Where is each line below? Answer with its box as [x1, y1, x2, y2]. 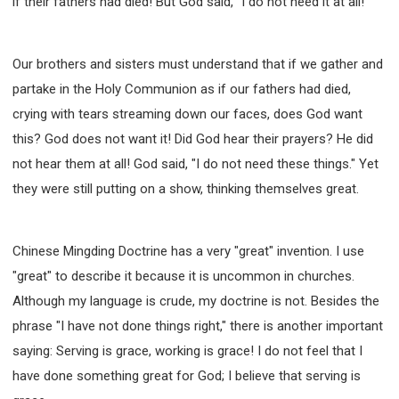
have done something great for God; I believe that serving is [12, 367, 361, 384]
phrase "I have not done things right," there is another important [12, 317, 383, 334]
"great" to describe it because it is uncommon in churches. [12, 267, 354, 284]
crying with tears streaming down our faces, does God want [12, 105, 362, 122]
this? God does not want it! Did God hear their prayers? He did [12, 130, 373, 147]
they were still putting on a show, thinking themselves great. [12, 180, 359, 197]
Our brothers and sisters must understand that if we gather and [12, 55, 383, 72]
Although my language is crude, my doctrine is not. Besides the [12, 292, 379, 309]
